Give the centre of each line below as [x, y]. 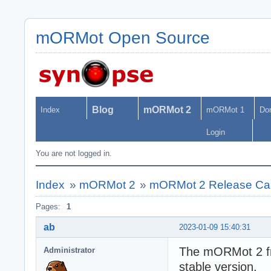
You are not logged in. [74, 153]
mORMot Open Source [123, 38]
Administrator [69, 250]
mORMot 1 [225, 110]
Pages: [48, 207]
